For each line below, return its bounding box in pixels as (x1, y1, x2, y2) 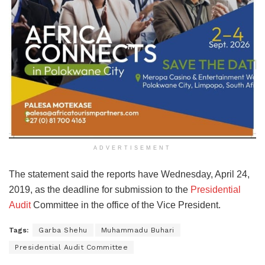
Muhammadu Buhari (101, 225, 174, 234)
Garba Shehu (38, 225, 88, 234)
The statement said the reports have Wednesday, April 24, (9, 169, 250, 179)
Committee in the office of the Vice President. (31, 199, 221, 210)
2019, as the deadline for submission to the (9, 184, 190, 195)
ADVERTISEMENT (93, 144, 172, 151)
